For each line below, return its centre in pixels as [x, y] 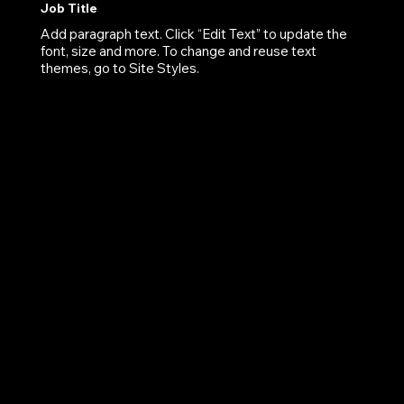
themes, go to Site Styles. [119, 68]
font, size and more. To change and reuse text [178, 50]
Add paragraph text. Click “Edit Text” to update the [193, 33]
